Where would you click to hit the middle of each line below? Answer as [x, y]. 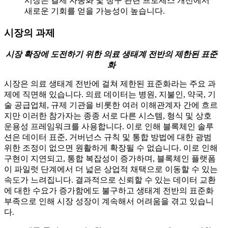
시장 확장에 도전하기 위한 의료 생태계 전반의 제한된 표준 [111, 54]
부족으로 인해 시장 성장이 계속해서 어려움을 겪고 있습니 [109, 201]
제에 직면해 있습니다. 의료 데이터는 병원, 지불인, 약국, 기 [110, 94]
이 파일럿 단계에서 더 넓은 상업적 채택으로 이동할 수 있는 [111, 169]
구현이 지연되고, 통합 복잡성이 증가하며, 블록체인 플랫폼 [110, 158]
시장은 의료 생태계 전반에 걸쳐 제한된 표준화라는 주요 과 [110, 83]
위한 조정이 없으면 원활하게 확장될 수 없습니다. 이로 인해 [111, 148]
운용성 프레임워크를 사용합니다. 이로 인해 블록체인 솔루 [109, 126]
